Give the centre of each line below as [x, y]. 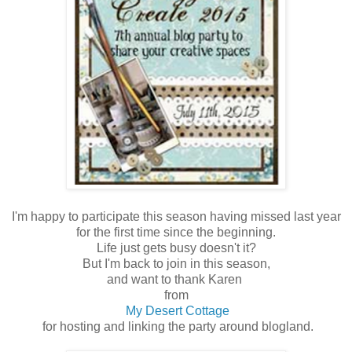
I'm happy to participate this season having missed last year [176, 216]
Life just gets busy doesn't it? [176, 247]
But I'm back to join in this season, [176, 263]
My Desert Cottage [176, 310]
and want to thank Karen [176, 279]
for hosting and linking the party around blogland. [176, 326]
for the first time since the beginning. [176, 232]
